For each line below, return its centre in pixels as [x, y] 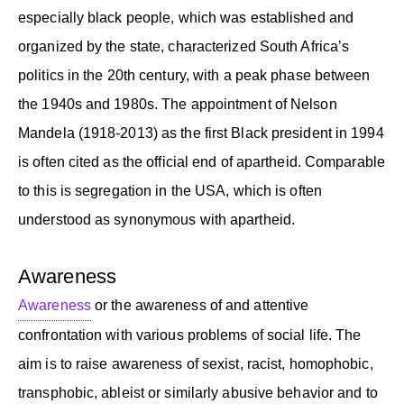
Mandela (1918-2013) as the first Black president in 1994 [201, 133]
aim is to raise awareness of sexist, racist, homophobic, [196, 363]
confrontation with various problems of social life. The [190, 335]
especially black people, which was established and [186, 17]
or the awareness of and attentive [200, 305]
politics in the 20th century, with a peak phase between [194, 75]
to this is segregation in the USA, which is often [170, 190]
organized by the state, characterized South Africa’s [184, 46]
